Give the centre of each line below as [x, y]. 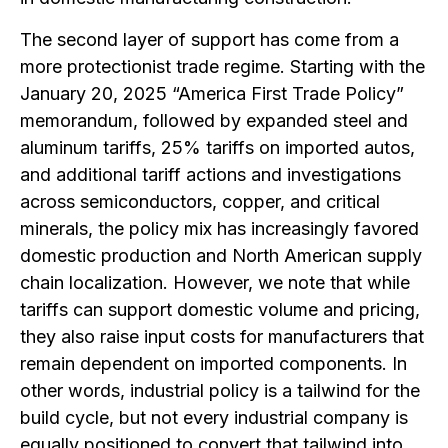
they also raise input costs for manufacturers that [222, 336]
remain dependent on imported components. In [213, 363]
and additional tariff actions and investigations [210, 174]
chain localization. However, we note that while [215, 282]
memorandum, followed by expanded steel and [214, 120]
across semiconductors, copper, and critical [200, 201]
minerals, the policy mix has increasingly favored [219, 228]
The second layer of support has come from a [209, 39]
